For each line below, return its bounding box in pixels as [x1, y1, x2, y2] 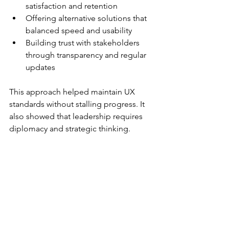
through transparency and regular [26, 50, 148, 60]
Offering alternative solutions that [26, 13, 149, 24]
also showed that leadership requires [9, 111, 145, 122]
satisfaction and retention [26, 1, 122, 11]
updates [26, 62, 59, 73]
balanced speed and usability [26, 26, 136, 36]
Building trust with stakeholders [26, 38, 142, 48]
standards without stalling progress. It [9, 99, 147, 109]
